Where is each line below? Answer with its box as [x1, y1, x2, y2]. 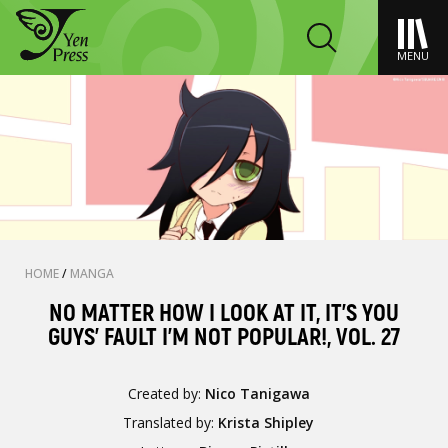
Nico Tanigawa [204, 384, 310, 403]
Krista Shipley [218, 413, 315, 432]
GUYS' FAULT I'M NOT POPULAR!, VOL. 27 [48, 323, 400, 352]
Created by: [127, 384, 205, 403]
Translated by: [123, 413, 219, 432]
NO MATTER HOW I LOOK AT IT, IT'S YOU [49, 299, 399, 328]
